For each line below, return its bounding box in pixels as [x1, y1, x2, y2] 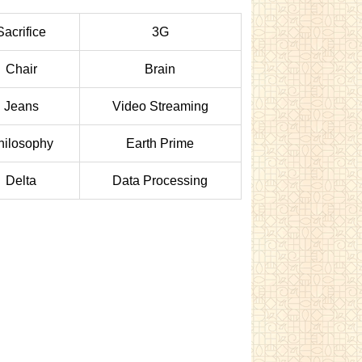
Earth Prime [126, 137, 195, 150]
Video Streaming [112, 99, 208, 113]
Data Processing [112, 174, 208, 187]
